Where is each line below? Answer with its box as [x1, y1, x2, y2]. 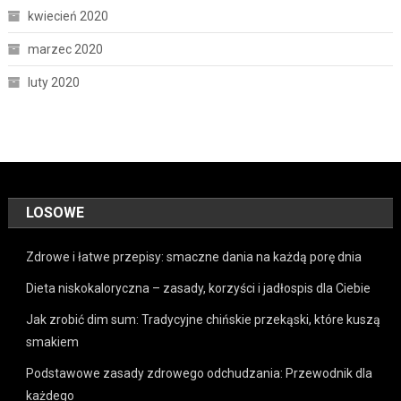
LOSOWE [26, 204, 85, 222]
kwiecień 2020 [27, 9, 108, 24]
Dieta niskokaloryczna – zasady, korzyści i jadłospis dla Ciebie [26, 281, 371, 296]
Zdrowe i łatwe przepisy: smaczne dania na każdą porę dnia [26, 250, 363, 265]
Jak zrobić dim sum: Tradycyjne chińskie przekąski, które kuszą [26, 312, 381, 328]
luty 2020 [27, 75, 80, 90]
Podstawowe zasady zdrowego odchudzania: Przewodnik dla [26, 366, 373, 381]
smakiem [26, 335, 80, 350]
